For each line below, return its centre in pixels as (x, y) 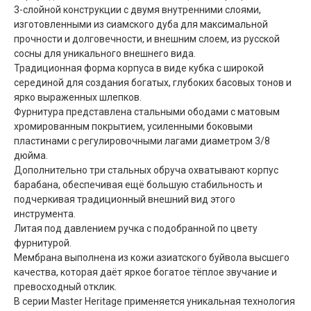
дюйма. (31, 155)
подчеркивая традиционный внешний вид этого (125, 199)
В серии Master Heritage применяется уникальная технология (154, 301)
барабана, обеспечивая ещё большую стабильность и (138, 184)
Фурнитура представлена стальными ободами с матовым (147, 111)
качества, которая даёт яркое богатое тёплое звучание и (145, 272)
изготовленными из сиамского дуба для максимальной (141, 24)
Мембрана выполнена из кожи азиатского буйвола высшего (152, 257)
